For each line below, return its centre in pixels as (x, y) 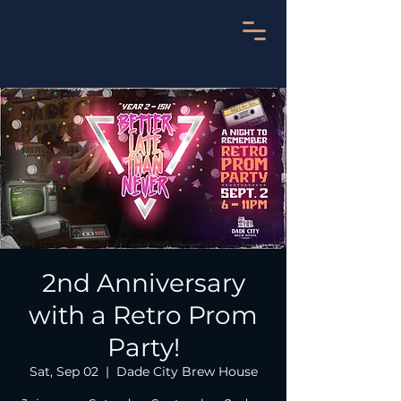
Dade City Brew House (187, 371)
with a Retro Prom (143, 315)
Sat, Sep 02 (64, 371)
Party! (143, 347)
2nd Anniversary (143, 283)
